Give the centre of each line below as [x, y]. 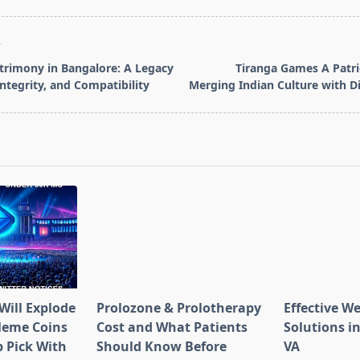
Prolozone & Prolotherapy [178, 308]
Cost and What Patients [172, 327]
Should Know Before [161, 347]
